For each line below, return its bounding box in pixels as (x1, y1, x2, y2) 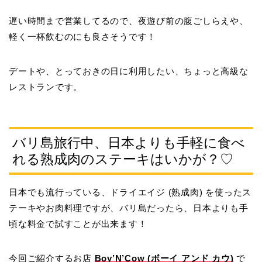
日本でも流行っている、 (9, 187, 111, 197)
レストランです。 (9, 82, 83, 92)
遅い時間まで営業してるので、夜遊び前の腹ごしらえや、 (9, 16, 249, 26)
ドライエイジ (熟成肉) (110, 187, 203, 197)
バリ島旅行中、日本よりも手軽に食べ (12, 135, 245, 150)
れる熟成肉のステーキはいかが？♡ (12, 151, 233, 167)
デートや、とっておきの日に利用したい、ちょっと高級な (9, 66, 249, 77)
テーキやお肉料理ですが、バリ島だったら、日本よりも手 (9, 202, 249, 213)
